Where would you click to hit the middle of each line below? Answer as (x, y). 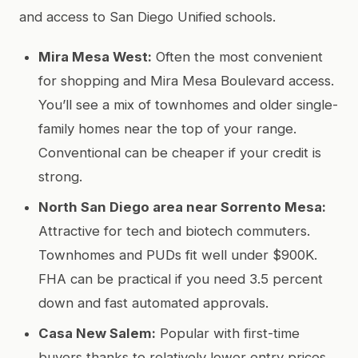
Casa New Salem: (97, 333)
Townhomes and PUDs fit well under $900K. (178, 255)
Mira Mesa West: (95, 56)
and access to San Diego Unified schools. (147, 16)
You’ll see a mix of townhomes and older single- (188, 104)
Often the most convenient (237, 56)
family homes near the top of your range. (167, 128)
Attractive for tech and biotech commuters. (174, 231)
